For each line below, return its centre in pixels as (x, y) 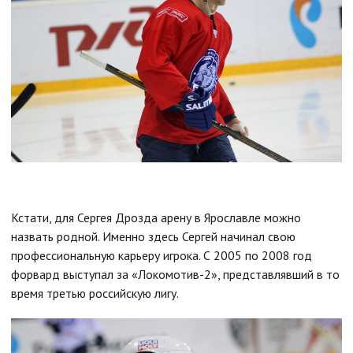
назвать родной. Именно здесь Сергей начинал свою (153, 237)
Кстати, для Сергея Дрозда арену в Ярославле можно (156, 218)
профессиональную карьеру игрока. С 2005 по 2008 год (162, 256)
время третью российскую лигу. (95, 294)
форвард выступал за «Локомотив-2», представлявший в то (175, 275)
